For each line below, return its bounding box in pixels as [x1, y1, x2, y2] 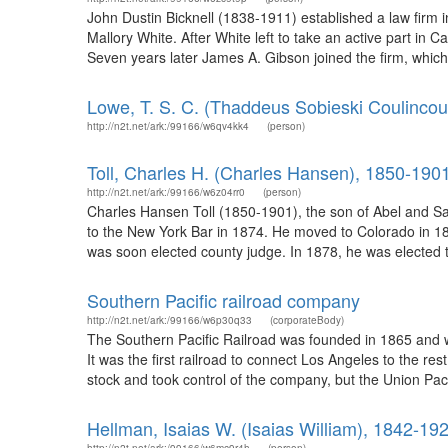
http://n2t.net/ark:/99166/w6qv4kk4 [87, 119, 249, 133]
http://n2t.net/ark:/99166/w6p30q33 [87, 313, 252, 327]
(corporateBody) [270, 313, 344, 327]
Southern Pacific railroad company [87, 287, 360, 313]
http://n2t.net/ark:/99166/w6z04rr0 [87, 185, 245, 199]
